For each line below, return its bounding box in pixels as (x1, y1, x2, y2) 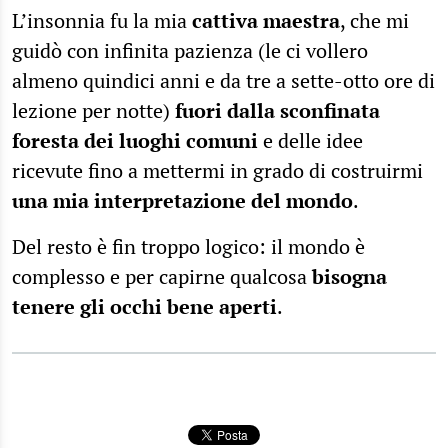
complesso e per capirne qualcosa (12, 262, 312, 290)
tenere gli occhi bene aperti (12, 292, 277, 320)
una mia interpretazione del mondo (12, 186, 353, 214)
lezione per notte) (12, 96, 175, 124)
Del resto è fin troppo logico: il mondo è (12, 232, 365, 260)
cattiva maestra (192, 6, 340, 34)
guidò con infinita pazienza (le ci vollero (12, 36, 368, 64)
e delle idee (263, 126, 363, 154)
